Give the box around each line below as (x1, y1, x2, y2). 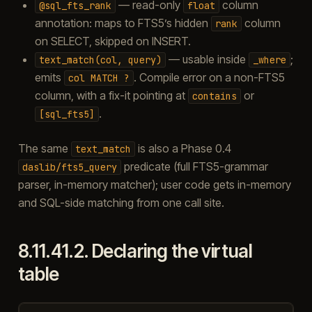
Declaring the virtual (91, 240, 253, 262)
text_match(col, (38, 53, 123, 66)
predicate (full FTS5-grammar (120, 159, 268, 173)
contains (192, 89, 237, 102)
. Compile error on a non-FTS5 (133, 70, 285, 84)
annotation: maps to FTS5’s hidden (34, 15, 211, 30)
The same (17, 141, 71, 155)
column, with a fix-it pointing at (34, 88, 188, 102)
